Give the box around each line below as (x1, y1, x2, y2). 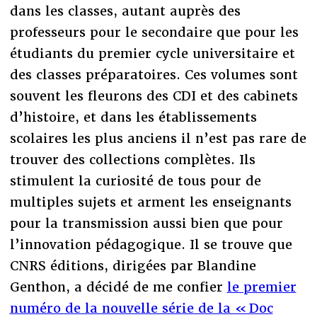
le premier (226, 279, 296, 296)
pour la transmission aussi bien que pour (9, 215, 283, 232)
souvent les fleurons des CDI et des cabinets (9, 88, 298, 105)
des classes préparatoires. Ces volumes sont (9, 67, 298, 83)
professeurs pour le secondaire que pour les (9, 24, 299, 41)
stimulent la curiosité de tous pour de (9, 173, 261, 190)
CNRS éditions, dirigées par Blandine (9, 258, 256, 275)
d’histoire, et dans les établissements (9, 109, 257, 126)
